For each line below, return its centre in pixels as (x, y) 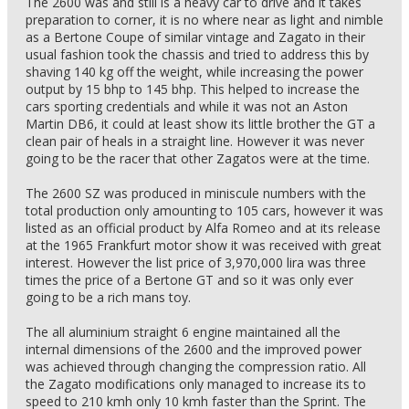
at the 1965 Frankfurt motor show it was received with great (204, 245)
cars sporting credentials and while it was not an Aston (187, 106)
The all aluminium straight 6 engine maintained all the (183, 332)
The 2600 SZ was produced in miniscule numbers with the (196, 193)
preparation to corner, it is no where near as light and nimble (204, 20)
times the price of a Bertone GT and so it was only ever (189, 280)
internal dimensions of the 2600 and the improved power (194, 349)
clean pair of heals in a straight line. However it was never (195, 141)
